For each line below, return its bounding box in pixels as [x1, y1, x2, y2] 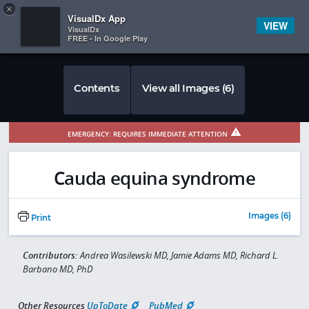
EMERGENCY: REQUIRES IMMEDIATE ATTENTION [68, 128, 228, 139]
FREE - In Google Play [68, 33, 148, 43]
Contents [74, 81, 120, 94]
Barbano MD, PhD [22, 263, 93, 276]
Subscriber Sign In [237, 9, 295, 19]
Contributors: [22, 249, 80, 262]
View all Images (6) [141, 81, 235, 94]
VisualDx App [68, 12, 126, 25]
